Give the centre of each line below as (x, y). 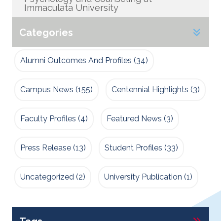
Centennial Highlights (150, 89)
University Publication (143, 177)
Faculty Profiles (48, 118)
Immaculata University (71, 7)
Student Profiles (133, 147)
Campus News (47, 89)
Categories (46, 32)
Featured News (134, 118)
